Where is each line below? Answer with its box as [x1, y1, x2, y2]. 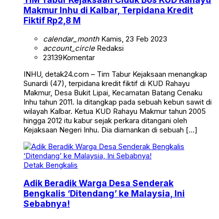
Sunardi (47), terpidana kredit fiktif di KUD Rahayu [23, 78, 190, 88]
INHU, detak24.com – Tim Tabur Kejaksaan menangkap [23, 69, 207, 79]
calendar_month [43, 34, 99, 44]
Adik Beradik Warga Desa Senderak [23, 178, 174, 189]
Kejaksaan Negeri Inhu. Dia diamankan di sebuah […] [23, 125, 197, 134]
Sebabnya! [23, 198, 70, 209]
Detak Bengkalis [23, 160, 78, 170]
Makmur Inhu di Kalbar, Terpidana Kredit [23, 4, 193, 15]
